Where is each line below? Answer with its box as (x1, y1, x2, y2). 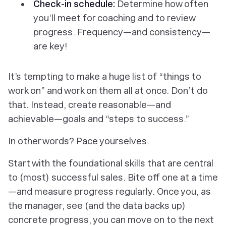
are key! (33, 41, 67, 52)
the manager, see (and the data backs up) (8, 200, 186, 211)
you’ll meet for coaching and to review (33, 13, 195, 24)
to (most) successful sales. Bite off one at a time (8, 172, 218, 183)
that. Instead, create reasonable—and (8, 99, 171, 110)
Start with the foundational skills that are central (8, 158, 213, 169)
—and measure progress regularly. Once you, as (8, 186, 211, 197)
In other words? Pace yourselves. (8, 136, 151, 147)
